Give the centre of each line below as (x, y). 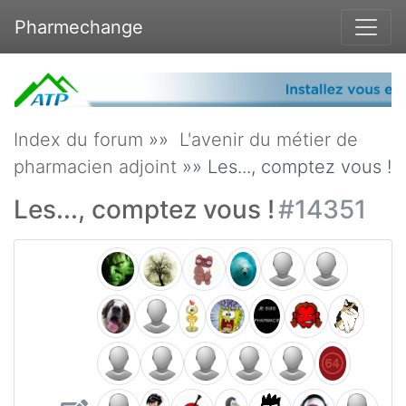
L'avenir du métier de (269, 140)
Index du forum (78, 140)
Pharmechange (79, 27)
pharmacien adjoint (95, 167)
